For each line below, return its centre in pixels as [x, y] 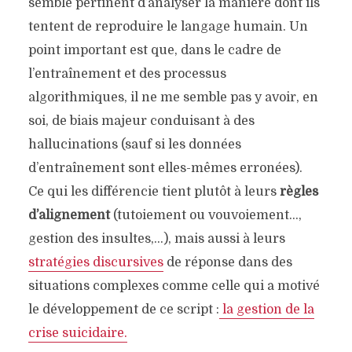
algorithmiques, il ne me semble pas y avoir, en [173, 98]
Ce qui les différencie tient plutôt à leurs [154, 192]
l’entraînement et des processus [127, 74]
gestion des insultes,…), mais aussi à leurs [156, 239]
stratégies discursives [95, 263]
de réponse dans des [227, 263]
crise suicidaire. [77, 334]
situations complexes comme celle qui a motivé [174, 286]
